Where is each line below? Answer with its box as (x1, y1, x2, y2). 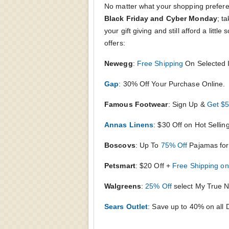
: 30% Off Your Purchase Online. (119, 79, 225, 88)
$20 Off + (140, 161, 173, 170)
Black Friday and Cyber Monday (104, 14, 217, 22)
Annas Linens (104, 120, 154, 129)
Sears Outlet (104, 202, 148, 211)
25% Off (145, 181, 172, 190)
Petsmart (104, 161, 135, 170)
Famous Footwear (104, 100, 168, 108)
